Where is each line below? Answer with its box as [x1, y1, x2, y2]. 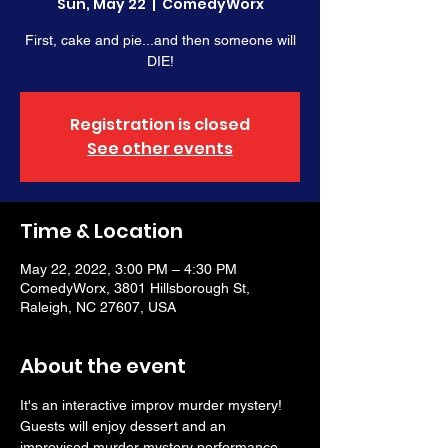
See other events [87, 137, 233, 160]
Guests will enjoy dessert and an [20, 418, 230, 434]
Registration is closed [70, 113, 250, 136]
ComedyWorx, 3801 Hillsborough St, [20, 280, 250, 296]
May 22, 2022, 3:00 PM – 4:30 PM [20, 261, 237, 277]
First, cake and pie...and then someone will [24, 32, 296, 48]
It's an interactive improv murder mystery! [20, 397, 286, 413]
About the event [20, 352, 186, 380]
